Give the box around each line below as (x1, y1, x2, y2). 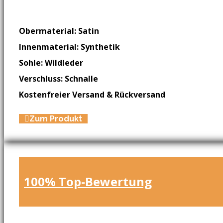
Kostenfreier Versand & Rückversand (19, 89, 165, 100)
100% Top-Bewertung (24, 173, 152, 190)
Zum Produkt (29, 113, 83, 123)
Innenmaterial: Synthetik (19, 41, 120, 52)
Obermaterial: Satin (19, 25, 99, 36)
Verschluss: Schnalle (19, 73, 98, 84)
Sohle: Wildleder (19, 57, 83, 68)
